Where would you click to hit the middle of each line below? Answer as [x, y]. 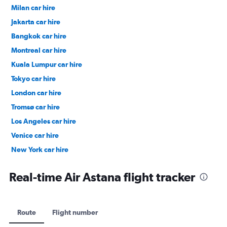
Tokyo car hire [33, 78]
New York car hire [40, 149]
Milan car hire [33, 7]
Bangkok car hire [39, 36]
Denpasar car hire [40, 163]
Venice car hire [35, 135]
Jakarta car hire [36, 22]
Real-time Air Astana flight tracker [102, 177]
